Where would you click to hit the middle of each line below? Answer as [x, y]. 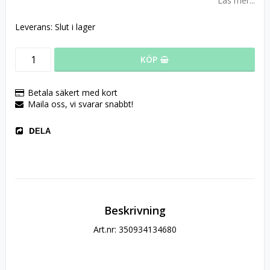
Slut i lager [75, 27]
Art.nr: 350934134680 [135, 229]
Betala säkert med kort [73, 93]
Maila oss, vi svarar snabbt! [80, 104]
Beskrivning [135, 210]
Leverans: [35, 27]
